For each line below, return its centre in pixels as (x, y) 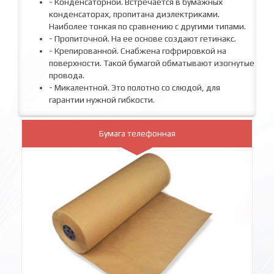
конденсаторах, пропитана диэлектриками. (134, 14)
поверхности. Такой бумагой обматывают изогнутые (152, 63)
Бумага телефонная (137, 133)
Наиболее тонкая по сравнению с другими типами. (147, 26)
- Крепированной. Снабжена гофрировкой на (138, 50)
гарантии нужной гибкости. (102, 99)
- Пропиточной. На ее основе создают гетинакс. (143, 38)
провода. (67, 75)
